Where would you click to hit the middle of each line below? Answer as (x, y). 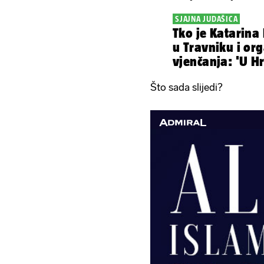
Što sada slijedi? (187, 87)
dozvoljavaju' (212, 75)
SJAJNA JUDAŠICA (207, 19)
